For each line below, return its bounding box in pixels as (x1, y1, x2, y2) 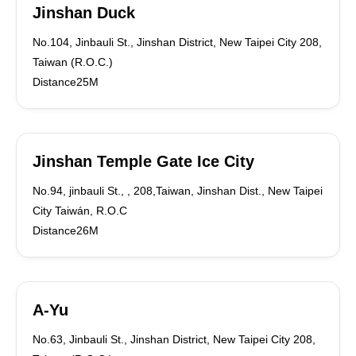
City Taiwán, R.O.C (33, 204, 127, 217)
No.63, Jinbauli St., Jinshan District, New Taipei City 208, (33, 333, 315, 346)
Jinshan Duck (33, 4, 135, 21)
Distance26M (33, 224, 99, 237)
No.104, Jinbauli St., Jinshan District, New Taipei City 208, (33, 36, 322, 48)
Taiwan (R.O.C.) (33, 56, 113, 68)
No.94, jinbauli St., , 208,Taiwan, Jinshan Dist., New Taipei (33, 184, 323, 197)
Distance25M (33, 75, 99, 88)
